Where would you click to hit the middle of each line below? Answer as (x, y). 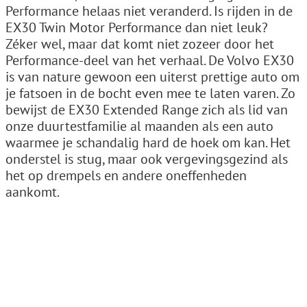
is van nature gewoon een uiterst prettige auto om (152, 76)
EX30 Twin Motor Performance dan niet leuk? (137, 27)
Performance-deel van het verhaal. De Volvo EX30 (150, 60)
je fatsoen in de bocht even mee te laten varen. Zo (150, 93)
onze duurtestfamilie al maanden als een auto (139, 126)
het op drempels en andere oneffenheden (126, 175)
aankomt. (33, 192)
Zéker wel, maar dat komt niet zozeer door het (140, 44)
